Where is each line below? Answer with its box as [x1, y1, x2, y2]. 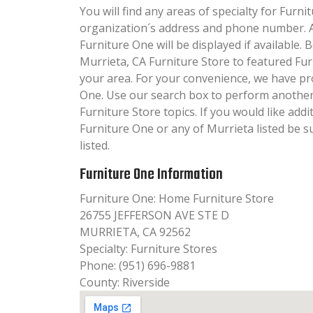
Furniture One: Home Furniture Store [80, 190, 274, 206]
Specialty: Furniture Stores [80, 240, 217, 256]
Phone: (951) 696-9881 [80, 257, 196, 273]
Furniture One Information [80, 162, 223, 187]
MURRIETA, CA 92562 [80, 224, 191, 240]
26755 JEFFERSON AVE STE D [80, 207, 229, 223]
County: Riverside [80, 274, 170, 290]
